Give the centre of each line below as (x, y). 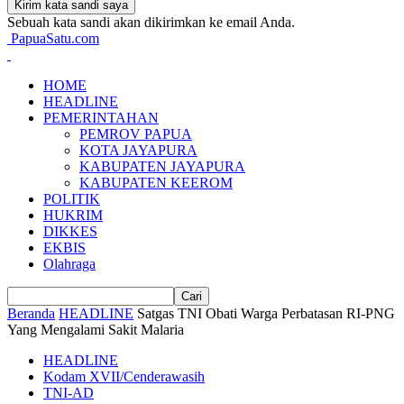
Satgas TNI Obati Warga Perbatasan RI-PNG (266, 313)
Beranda (31, 313)
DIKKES (70, 231)
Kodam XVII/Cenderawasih (124, 376)
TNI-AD (69, 393)
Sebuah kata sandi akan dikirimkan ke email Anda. (151, 22)
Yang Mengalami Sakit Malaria (96, 330)
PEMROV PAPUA (136, 134)
